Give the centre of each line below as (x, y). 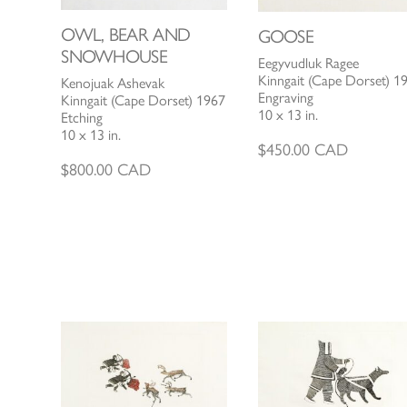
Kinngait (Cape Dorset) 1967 (144, 101)
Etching (82, 118)
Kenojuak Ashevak (113, 84)
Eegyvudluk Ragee (308, 64)
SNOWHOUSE (114, 57)
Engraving (285, 98)
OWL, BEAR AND (126, 35)
